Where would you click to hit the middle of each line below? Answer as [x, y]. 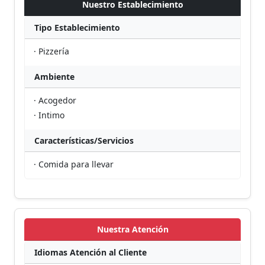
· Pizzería [51, 51]
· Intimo [49, 115]
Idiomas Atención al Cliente [91, 252]
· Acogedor [55, 100]
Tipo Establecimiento [77, 28]
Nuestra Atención [132, 229]
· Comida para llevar [74, 164]
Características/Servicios [84, 140]
